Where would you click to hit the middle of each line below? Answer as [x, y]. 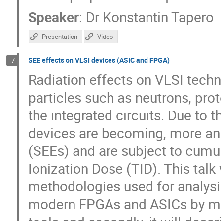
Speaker [54, 17]
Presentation [59, 37]
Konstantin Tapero [158, 17]
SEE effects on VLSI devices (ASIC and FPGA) [99, 60]
